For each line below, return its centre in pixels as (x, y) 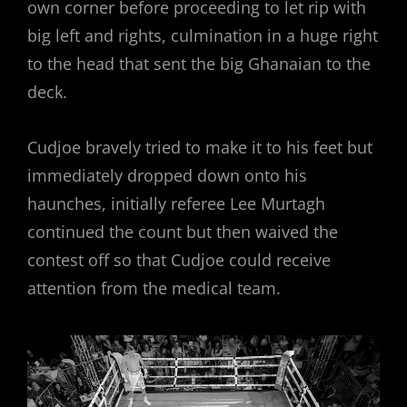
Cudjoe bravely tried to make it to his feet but (200, 147)
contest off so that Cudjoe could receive (179, 259)
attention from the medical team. (154, 288)
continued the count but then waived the (183, 231)
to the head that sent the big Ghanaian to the (199, 63)
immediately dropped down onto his (167, 175)
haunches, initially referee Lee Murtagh (176, 203)
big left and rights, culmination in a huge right (203, 35)
